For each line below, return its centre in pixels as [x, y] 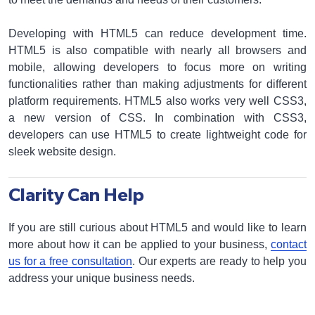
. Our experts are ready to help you [219, 261]
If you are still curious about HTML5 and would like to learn [157, 227]
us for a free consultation [70, 261]
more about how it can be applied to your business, [140, 244]
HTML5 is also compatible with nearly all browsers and [157, 50]
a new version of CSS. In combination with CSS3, [157, 118]
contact [289, 244]
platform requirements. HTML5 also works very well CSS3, [157, 101]
